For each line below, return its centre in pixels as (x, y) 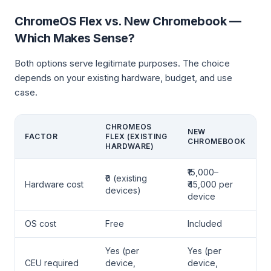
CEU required (52, 263)
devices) (123, 190)
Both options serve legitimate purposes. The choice (122, 63)
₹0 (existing (126, 178)
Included (205, 224)
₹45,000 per (210, 184)
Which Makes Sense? (74, 38)
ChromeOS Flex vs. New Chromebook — (128, 21)
